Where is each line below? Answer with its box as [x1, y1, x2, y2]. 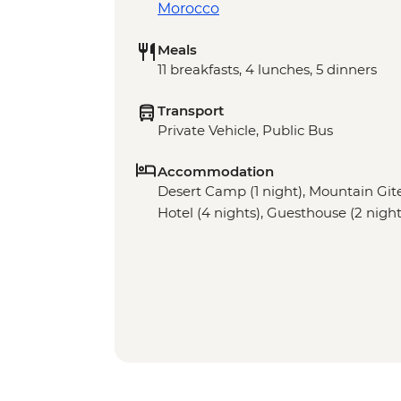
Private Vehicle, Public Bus [158, 122, 333, 140]
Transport [158, 102, 224, 120]
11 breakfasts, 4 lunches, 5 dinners [158, 61, 377, 79]
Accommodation [158, 163, 274, 181]
